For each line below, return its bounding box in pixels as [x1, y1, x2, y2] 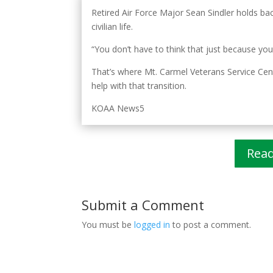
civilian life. [91, 21, 133, 33]
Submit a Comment [82, 195, 205, 214]
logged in [134, 218, 171, 230]
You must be [82, 218, 135, 230]
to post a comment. [170, 218, 252, 230]
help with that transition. [91, 80, 187, 92]
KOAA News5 [91, 102, 145, 115]
